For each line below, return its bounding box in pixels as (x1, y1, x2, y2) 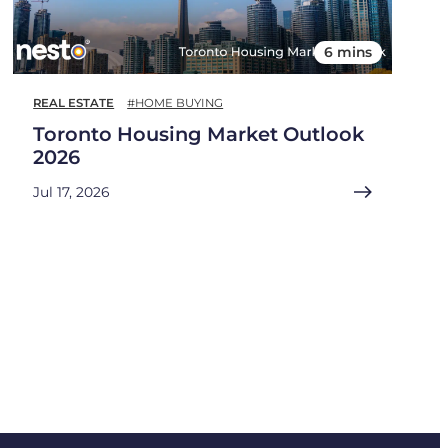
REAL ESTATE (33, 96, 115, 111)
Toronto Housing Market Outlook (33, 122, 365, 147)
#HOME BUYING (127, 96, 224, 111)
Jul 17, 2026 (33, 184, 110, 201)
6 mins (324, 44, 373, 61)
